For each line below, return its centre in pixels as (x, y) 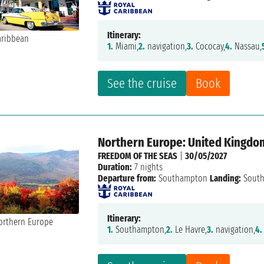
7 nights (148, 167)
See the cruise (142, 84)
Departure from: (127, 179)
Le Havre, (190, 230)
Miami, (126, 47)
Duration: (115, 167)
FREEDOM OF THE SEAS (138, 156)
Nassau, (247, 47)
